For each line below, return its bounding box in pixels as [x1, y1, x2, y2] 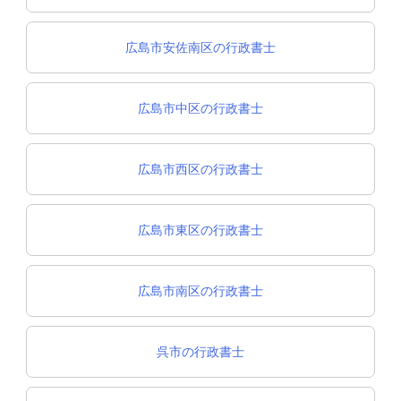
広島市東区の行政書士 [138, 222, 263, 238]
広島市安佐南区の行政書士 [125, 39, 276, 55]
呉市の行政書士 [157, 344, 244, 360]
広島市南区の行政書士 [138, 283, 263, 299]
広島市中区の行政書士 [138, 100, 263, 116]
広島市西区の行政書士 [138, 161, 263, 177]
